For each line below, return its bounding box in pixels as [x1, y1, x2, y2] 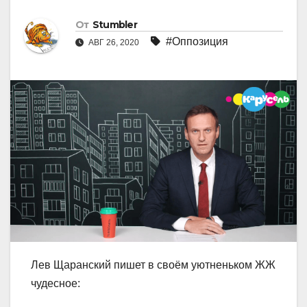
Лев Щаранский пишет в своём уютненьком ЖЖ [31, 258, 275, 271]
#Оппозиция [166, 36, 228, 48]
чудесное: [31, 277, 80, 289]
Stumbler [92, 19, 138, 32]
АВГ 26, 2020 [86, 38, 141, 48]
